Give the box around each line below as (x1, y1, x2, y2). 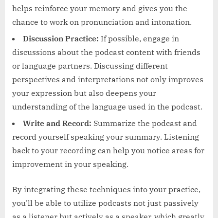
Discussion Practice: (23, 33, 99, 43)
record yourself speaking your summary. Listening (12, 132, 199, 142)
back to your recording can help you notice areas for (12, 145, 204, 156)
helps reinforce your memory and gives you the (12, 3, 187, 13)
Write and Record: (23, 118, 91, 128)
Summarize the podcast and (91, 118, 197, 128)
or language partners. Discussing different (12, 60, 168, 71)
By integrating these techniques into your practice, (12, 184, 200, 195)
